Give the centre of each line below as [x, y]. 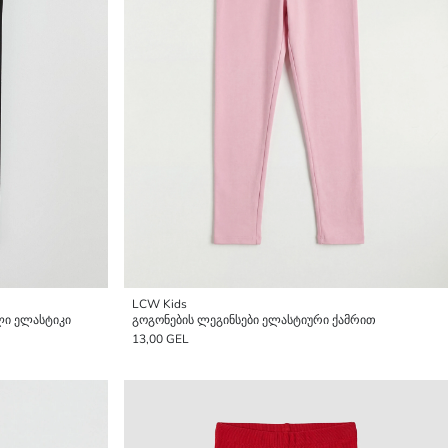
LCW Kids [159, 304]
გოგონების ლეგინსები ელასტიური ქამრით [254, 320]
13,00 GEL [160, 339]
